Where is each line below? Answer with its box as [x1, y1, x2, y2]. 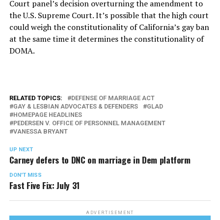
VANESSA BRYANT [13, 128, 68, 135]
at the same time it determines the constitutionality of [9, 33, 204, 44]
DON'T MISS [9, 172, 42, 178]
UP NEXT [9, 146, 33, 153]
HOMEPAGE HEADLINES [13, 111, 82, 118]
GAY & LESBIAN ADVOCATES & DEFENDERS [13, 103, 138, 110]
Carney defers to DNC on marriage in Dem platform [9, 153, 191, 166]
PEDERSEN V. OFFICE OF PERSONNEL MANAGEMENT [13, 119, 165, 127]
